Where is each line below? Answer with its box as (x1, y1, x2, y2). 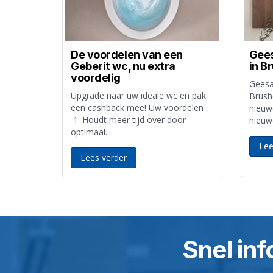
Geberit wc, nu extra (71, 59, 176, 73)
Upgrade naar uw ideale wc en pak (71, 89, 206, 101)
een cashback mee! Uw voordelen (71, 101, 204, 113)
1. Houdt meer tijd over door (71, 113, 186, 126)
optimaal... (71, 126, 111, 138)
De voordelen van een (71, 48, 183, 61)
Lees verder (80, 151, 127, 163)
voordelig (71, 71, 121, 84)
